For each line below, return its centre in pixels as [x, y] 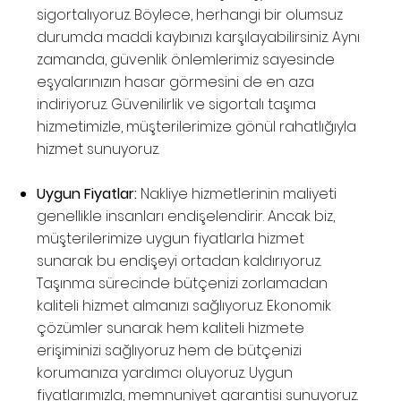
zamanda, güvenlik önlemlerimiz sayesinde [186, 60]
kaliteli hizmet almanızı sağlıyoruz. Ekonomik [184, 306]
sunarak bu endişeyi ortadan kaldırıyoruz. [179, 261]
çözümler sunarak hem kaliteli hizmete [171, 328]
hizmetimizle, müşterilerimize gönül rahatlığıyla [197, 127]
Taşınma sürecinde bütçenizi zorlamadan [183, 284]
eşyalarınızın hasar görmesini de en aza [176, 82]
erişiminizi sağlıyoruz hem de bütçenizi [170, 351]
